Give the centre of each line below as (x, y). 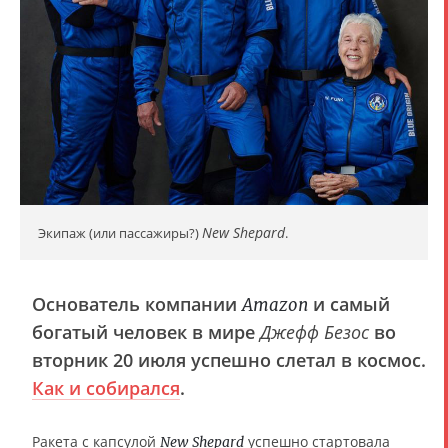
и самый (349, 304)
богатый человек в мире (146, 332)
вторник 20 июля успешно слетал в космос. (229, 360)
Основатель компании (137, 304)
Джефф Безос (314, 332)
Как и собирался (106, 388)
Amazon (275, 305)
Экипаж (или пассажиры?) (120, 233)
